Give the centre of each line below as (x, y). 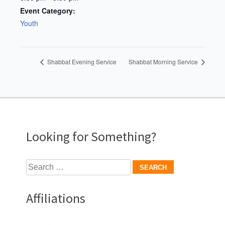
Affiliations (56, 198)
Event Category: (48, 10)
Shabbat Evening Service (81, 62)
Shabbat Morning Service (164, 62)
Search (37, 165)
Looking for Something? (91, 137)
